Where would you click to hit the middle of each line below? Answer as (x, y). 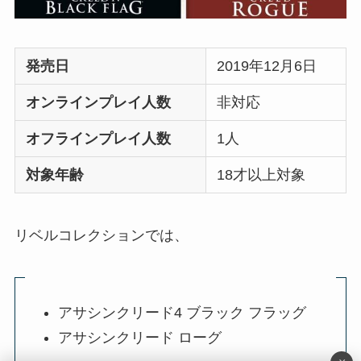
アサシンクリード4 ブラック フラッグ (182, 313)
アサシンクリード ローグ (139, 337)
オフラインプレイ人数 (99, 139)
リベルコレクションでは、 (101, 235)
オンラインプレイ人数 (99, 103)
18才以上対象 (261, 175)
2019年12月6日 (267, 66)
